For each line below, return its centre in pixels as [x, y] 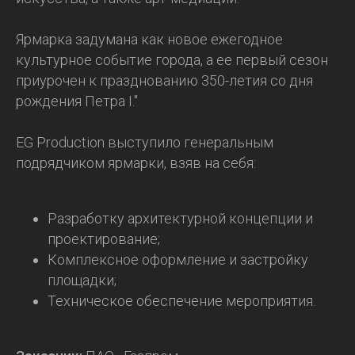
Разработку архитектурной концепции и [180, 218]
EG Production [60, 142]
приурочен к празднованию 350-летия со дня [164, 80]
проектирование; [104, 239]
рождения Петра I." [77, 101]
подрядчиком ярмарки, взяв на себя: [136, 163]
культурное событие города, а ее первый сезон [172, 60]
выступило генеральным [189, 142]
